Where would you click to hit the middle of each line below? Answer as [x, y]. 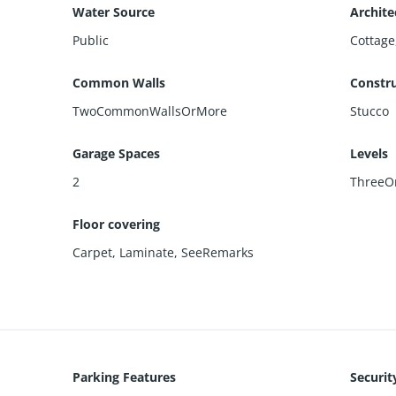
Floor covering [117, 224]
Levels [369, 153]
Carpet [93, 252]
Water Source [114, 11]
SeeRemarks [218, 252]
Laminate [147, 252]
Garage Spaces [117, 153]
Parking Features [125, 377]
